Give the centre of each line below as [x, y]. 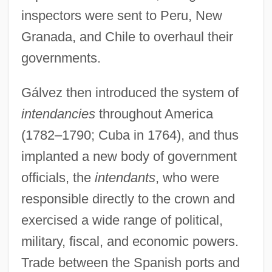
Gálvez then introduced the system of [130, 92]
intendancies [58, 114]
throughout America [154, 114]
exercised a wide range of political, [122, 220]
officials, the [58, 177]
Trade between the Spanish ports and [130, 262]
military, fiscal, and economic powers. [130, 241]
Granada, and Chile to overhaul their [127, 36]
